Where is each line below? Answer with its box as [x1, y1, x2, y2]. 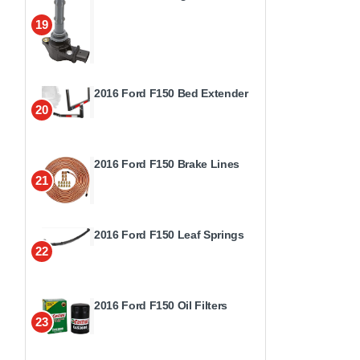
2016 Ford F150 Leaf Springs [94, 227, 244, 241]
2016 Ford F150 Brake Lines [94, 157, 239, 170]
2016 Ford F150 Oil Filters [94, 298, 227, 312]
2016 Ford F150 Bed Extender [94, 86, 248, 100]
